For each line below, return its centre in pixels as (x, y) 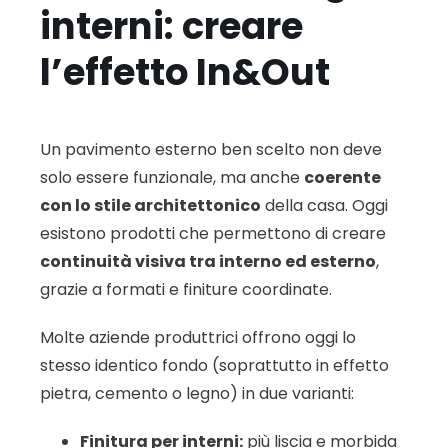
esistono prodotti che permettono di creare (213, 233)
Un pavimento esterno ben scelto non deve (211, 149)
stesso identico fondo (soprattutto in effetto (214, 365)
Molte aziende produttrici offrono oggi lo (198, 337)
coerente (342, 177)
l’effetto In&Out (185, 72)
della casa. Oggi (324, 205)
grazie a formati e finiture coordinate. (186, 289)
